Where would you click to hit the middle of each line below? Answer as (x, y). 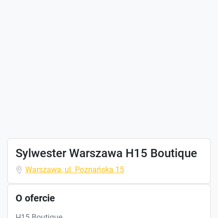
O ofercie (35, 198)
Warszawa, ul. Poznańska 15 (75, 169)
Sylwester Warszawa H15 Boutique (106, 153)
